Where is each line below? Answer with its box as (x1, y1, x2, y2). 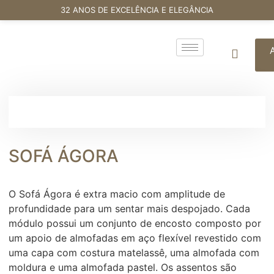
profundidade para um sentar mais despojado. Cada (9, 202, 250, 215)
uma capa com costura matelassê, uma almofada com (9, 246, 259, 259)
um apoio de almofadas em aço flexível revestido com (9, 232, 261, 244)
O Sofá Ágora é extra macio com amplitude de (9, 188, 225, 200)
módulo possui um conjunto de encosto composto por (9, 217, 261, 229)
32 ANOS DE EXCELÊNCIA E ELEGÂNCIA (61, 5, 213, 15)
